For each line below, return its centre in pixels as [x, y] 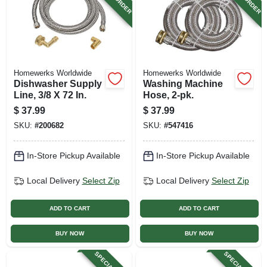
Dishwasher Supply [58, 83]
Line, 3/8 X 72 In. [50, 95]
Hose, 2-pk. [168, 95]
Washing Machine [183, 83]
